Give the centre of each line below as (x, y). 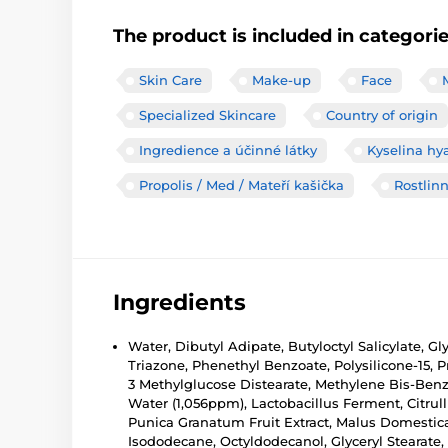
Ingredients (179, 302)
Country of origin (382, 115)
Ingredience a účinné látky (228, 150)
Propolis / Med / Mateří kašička (241, 185)
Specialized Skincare (207, 115)
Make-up (281, 80)
